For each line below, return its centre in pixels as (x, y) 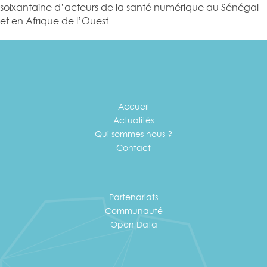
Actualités (133, 120)
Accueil (133, 106)
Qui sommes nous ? (133, 133)
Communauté (133, 210)
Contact (133, 147)
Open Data (133, 224)
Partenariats (133, 197)
